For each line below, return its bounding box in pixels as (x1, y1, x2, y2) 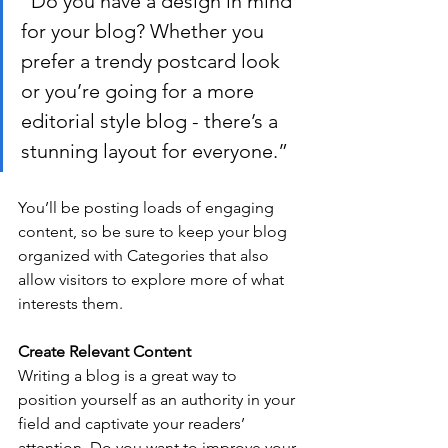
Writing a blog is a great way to (18, 366, 241, 386)
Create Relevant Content (18, 342, 191, 362)
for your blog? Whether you (21, 19, 269, 44)
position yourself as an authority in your (18, 390, 299, 410)
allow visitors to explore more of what (18, 270, 288, 290)
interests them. (18, 294, 123, 314)
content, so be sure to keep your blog (18, 222, 291, 242)
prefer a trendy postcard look (21, 49, 285, 74)
